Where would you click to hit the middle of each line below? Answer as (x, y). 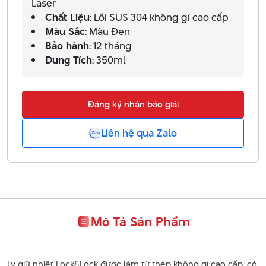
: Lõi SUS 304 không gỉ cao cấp (159, 17)
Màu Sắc (65, 31)
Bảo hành (67, 45)
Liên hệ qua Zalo (139, 133)
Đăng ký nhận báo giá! (133, 104)
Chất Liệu (67, 17)
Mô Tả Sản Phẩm (140, 221)
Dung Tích (69, 60)
